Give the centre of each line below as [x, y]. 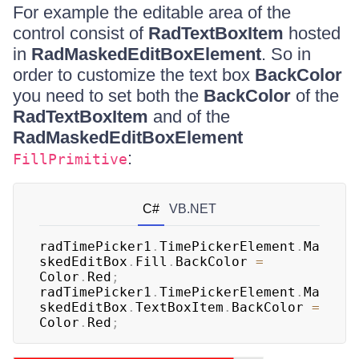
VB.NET [193, 209]
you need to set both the [108, 96]
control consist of [81, 33]
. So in [286, 54]
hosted [312, 33]
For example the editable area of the [152, 12]
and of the [189, 117]
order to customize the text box [134, 75]
